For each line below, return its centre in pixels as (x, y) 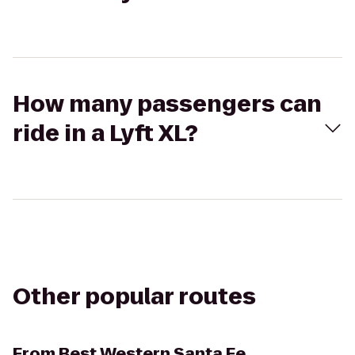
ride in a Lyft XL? (105, 134)
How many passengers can (167, 104)
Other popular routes (134, 297)
